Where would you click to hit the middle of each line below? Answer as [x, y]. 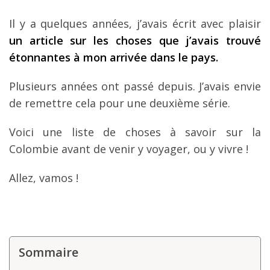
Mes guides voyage [130, 34]
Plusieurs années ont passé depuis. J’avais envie [135, 86]
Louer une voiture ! [129, 11]
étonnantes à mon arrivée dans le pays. [114, 58]
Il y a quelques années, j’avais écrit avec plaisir [135, 24]
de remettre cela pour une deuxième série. [120, 103]
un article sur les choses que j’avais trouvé [135, 41]
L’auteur [86, 56]
